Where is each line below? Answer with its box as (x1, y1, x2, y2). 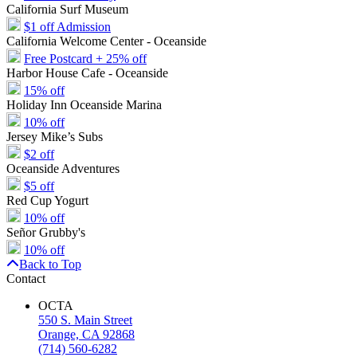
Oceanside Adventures (6, 161, 120, 175)
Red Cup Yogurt (6, 193, 88, 207)
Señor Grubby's (6, 225, 85, 239)
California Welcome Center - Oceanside (6, 33, 206, 48)
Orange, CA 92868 (38, 327, 135, 341)
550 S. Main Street (38, 312, 132, 327)
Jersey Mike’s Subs (6, 129, 103, 143)
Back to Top (19, 257, 81, 271)
